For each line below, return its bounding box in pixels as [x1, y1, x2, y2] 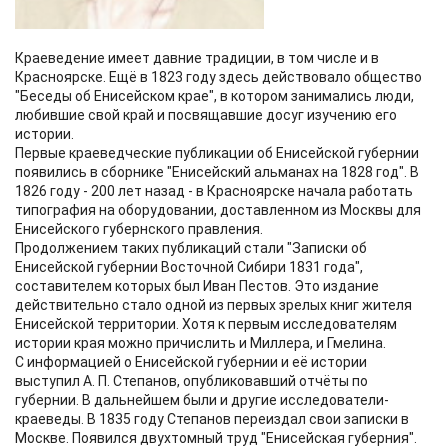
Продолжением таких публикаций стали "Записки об [15, 240, 367, 257]
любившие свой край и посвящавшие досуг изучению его [15, 107, 397, 124]
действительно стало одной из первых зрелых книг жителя [15, 297, 412, 314]
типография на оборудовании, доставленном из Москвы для [15, 202, 421, 219]
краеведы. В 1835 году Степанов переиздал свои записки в [15, 411, 409, 428]
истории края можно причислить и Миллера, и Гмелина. [15, 335, 386, 352]
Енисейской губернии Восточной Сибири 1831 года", [15, 259, 363, 276]
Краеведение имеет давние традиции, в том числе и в [15, 50, 379, 67]
